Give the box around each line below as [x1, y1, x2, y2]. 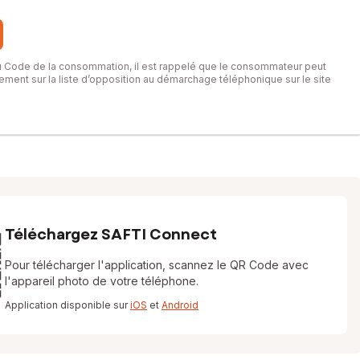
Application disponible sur [5, 298, 130, 311]
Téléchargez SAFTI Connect [5, 223, 217, 245]
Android [162, 298, 198, 311]
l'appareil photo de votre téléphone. [5, 273, 198, 288]
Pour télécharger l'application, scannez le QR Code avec [5, 257, 309, 272]
